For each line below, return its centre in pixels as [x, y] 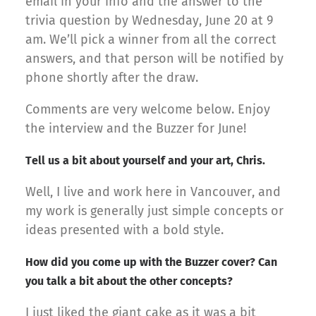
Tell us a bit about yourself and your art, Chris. [145, 161]
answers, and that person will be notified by [154, 59]
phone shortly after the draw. [112, 78]
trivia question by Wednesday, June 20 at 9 [149, 21]
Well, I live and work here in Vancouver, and [153, 192]
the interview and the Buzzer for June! [136, 129]
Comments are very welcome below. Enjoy [148, 110]
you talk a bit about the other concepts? [129, 281]
